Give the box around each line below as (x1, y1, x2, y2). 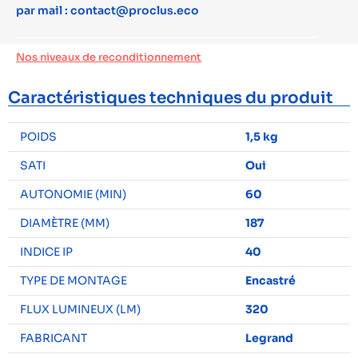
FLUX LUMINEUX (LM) (20, 302, 141, 316)
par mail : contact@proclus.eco (16, 3, 199, 18)
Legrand (245, 331, 293, 345)
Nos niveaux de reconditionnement (16, 50, 201, 64)
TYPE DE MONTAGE (20, 273, 127, 288)
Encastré (245, 273, 296, 288)
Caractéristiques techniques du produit (8, 88, 333, 108)
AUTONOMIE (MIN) (20, 187, 126, 201)
